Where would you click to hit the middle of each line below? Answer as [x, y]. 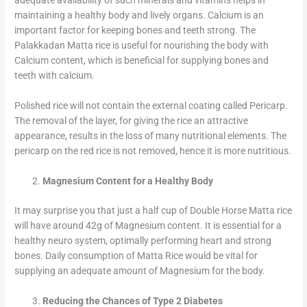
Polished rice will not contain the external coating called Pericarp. [151, 106]
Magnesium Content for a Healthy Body [128, 181]
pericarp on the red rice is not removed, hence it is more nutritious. [153, 151]
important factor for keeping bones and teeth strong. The [135, 30]
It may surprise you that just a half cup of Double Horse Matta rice [153, 210]
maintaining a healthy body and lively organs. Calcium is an [139, 15]
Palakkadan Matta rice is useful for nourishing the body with [142, 46]
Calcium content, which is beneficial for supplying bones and [142, 61]
